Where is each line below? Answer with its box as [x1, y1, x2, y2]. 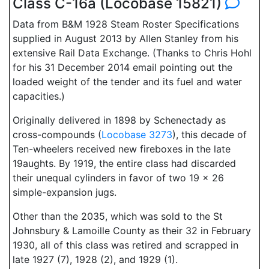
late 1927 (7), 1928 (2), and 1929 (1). [13, 253, 178, 265]
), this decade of [172, 128, 247, 141]
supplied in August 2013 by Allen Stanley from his [13, 32, 238, 44]
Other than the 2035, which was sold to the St [13, 210, 223, 222]
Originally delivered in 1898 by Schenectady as [13, 114, 226, 126]
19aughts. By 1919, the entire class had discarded [13, 157, 236, 169]
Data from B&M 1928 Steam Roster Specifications [13, 18, 239, 30]
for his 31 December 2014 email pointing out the [13, 61, 232, 73]
